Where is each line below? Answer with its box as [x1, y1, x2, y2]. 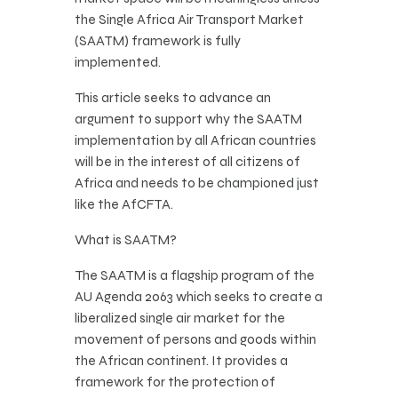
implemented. [75, 53, 161, 71]
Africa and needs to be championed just [75, 174, 319, 192]
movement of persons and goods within [75, 330, 316, 348]
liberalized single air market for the [75, 309, 285, 327]
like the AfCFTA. [75, 195, 173, 213]
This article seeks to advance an [75, 89, 271, 107]
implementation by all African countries [75, 131, 316, 149]
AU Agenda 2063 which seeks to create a [75, 288, 322, 306]
